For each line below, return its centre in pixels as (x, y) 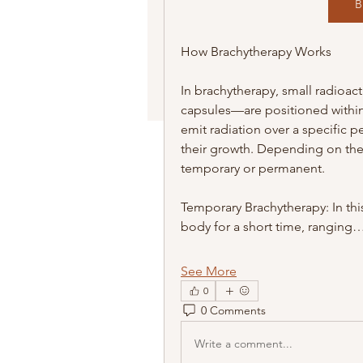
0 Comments (233, 311)
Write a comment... (243, 344)
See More (209, 271)
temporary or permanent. (253, 168)
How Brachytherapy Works (256, 51)
